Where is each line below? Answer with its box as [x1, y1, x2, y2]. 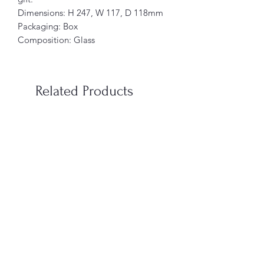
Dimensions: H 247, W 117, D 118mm [18, 6, 163, 18]
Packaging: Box [18, 20, 78, 32]
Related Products [35, 82, 133, 99]
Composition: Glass [18, 34, 95, 45]
